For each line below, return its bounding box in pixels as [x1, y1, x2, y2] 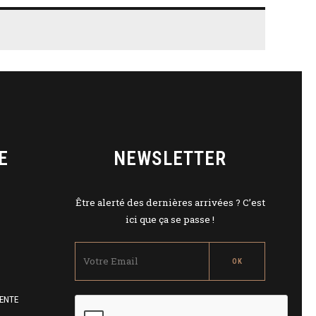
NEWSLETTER [114, 147, 226, 170]
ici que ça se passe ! [126, 212, 214, 226]
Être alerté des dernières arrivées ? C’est [75, 195, 265, 209]
